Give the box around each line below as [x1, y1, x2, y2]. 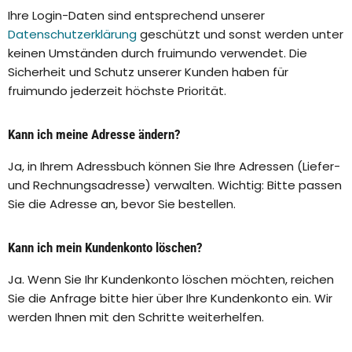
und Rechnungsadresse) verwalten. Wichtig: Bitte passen [8, 177, 342, 194]
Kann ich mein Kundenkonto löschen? [8, 240, 203, 256]
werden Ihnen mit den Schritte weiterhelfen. [8, 309, 264, 326]
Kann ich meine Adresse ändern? [8, 126, 181, 143]
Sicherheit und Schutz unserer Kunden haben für [8, 64, 288, 81]
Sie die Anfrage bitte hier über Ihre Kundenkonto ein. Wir [8, 290, 332, 307]
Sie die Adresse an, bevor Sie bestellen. [8, 196, 236, 213]
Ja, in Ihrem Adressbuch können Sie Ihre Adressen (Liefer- [8, 158, 340, 175]
